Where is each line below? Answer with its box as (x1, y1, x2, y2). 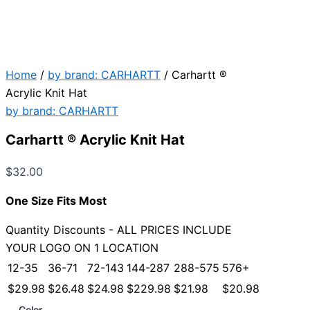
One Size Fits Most (6, 194, 107, 208)
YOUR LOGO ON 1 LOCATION (6, 241, 158, 255)
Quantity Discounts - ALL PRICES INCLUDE (6, 223, 232, 237)
